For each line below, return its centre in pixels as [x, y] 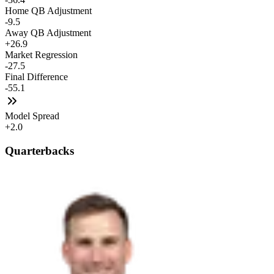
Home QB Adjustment [48, 11]
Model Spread [32, 116]
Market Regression [41, 55]
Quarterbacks [39, 150]
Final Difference [36, 77]
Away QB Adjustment [48, 33]
